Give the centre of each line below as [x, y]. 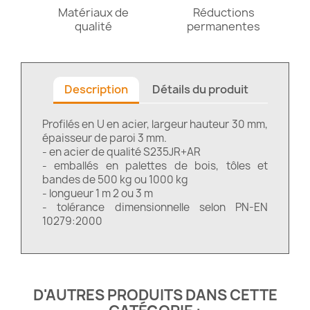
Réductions [224, 12]
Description [96, 89]
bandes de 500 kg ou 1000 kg [115, 179]
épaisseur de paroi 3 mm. [104, 138]
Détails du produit [201, 89]
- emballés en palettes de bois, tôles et [155, 165]
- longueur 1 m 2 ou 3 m [98, 193]
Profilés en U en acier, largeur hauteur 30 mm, [155, 124]
